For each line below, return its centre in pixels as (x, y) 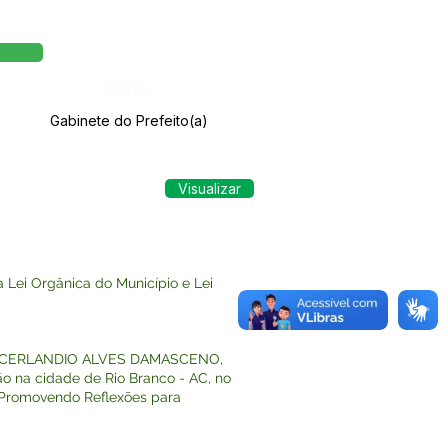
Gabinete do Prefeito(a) (128, 120)
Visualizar (209, 188)
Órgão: (128, 88)
